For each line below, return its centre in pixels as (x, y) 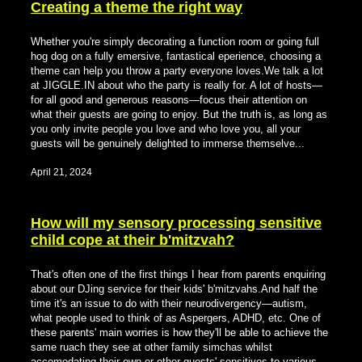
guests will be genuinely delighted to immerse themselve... (168, 144)
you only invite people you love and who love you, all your (166, 129)
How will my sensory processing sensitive (176, 223)
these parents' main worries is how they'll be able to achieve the (179, 333)
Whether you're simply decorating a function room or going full (175, 42)
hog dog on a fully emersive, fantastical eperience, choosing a (176, 57)
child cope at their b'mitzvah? (133, 240)
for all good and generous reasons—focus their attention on (169, 100)
